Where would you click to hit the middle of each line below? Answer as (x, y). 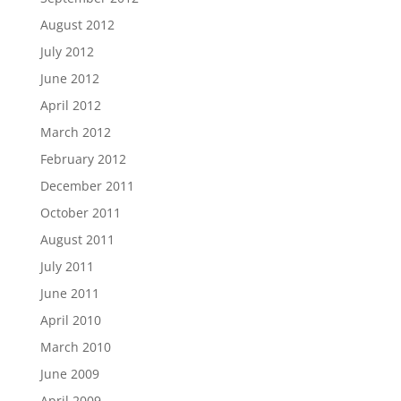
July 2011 (67, 266)
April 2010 (70, 320)
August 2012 (77, 25)
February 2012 (83, 159)
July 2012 (67, 51)
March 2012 (75, 132)
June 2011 (69, 293)
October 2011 (80, 213)
